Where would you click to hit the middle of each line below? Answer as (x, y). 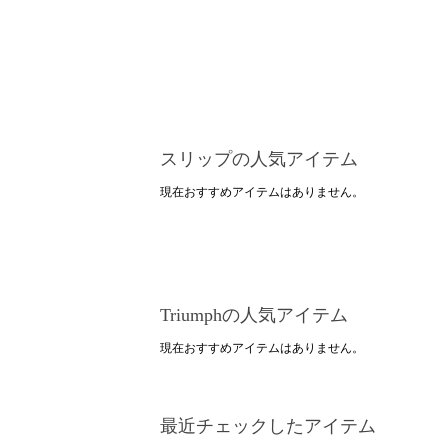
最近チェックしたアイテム (268, 425)
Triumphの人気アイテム (254, 314)
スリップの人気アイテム (259, 158)
